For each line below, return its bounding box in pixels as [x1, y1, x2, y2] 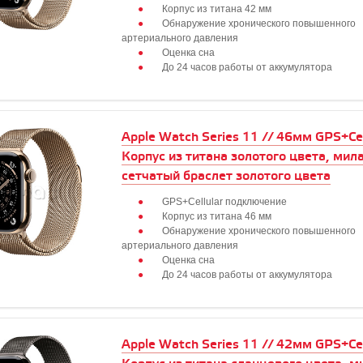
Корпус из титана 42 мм [162, 3, 271, 15]
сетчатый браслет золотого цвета [122, 169, 331, 184]
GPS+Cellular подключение [162, 196, 287, 207]
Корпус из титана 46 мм [162, 211, 271, 222]
